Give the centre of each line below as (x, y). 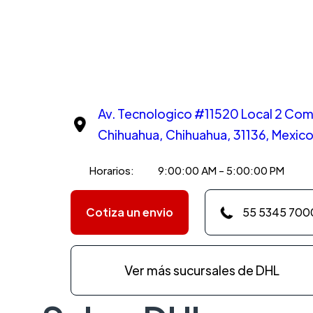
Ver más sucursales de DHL (202, 270)
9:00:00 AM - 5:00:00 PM (221, 170)
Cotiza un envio (129, 212)
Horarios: (111, 170)
